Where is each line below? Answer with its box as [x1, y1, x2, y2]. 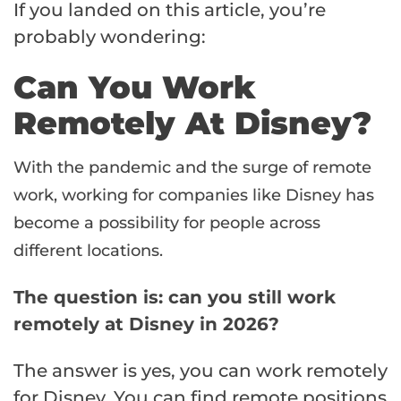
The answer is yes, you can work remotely [13, 359, 388, 381]
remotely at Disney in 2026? [13, 312, 285, 335]
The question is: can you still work [13, 286, 336, 308]
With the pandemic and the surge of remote [13, 157, 371, 177]
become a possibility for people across [13, 212, 320, 233]
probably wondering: [13, 25, 206, 47]
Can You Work [13, 67, 256, 107]
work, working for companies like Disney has [13, 184, 374, 205]
